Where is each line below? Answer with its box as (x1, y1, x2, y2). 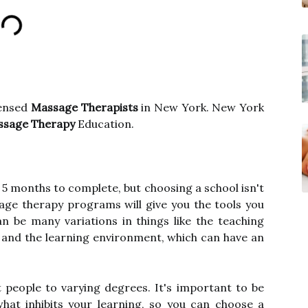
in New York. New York (137, 100, 265, 114)
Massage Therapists (30, 100, 138, 114)
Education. (75, 117, 134, 131)
